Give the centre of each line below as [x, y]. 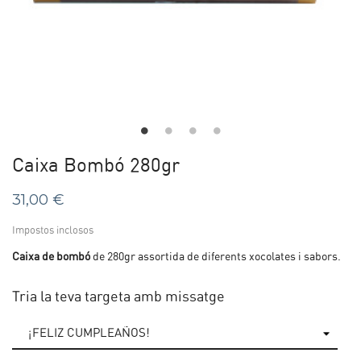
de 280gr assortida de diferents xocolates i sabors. [217, 257]
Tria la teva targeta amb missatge [118, 297]
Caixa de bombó [51, 257]
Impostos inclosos [53, 230]
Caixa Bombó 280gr [96, 166]
